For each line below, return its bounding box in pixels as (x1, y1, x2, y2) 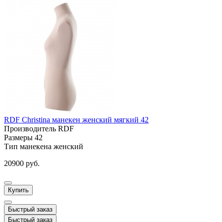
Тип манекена (4, 142, 54, 151)
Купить (8, 186, 29, 194)
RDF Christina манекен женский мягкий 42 (4, 115, 149, 124)
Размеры (4, 133, 35, 142)
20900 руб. (4, 159, 40, 168)
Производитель (4, 124, 58, 133)
